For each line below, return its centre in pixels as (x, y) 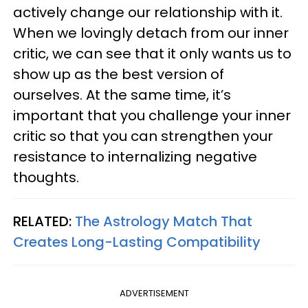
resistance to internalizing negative (135, 156)
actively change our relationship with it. (148, 12)
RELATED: (44, 221)
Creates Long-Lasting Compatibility (137, 242)
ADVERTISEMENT (154, 293)
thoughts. (46, 177)
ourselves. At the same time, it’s (122, 95)
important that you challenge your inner (152, 115)
